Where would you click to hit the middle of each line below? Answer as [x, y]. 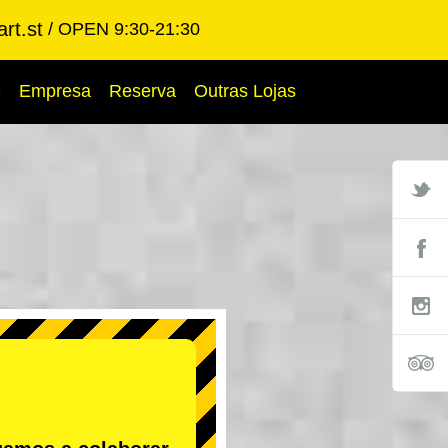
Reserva [142, 91]
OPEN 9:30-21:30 [129, 29]
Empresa [55, 91]
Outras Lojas [245, 91]
